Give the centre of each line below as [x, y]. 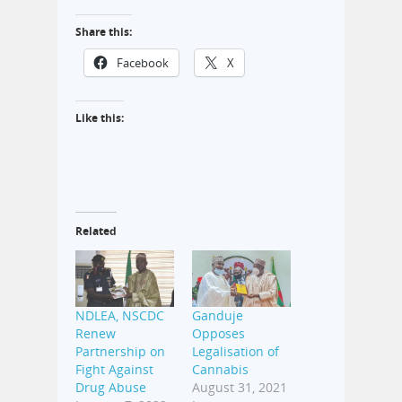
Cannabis [220, 370]
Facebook [143, 63]
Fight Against [114, 370]
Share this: [104, 32]
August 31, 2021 [240, 388]
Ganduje [218, 316]
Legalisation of [236, 352]
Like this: [100, 118]
